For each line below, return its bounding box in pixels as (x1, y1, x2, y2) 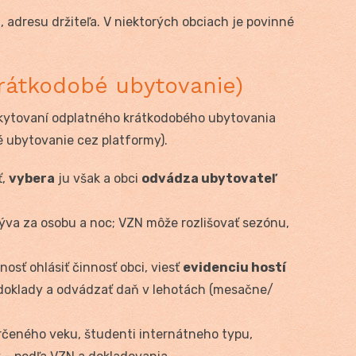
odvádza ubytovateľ (141, 170, 277, 186)
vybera (9, 170, 55, 186)
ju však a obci (55, 170, 141, 186)
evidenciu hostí (183, 259, 286, 275)
